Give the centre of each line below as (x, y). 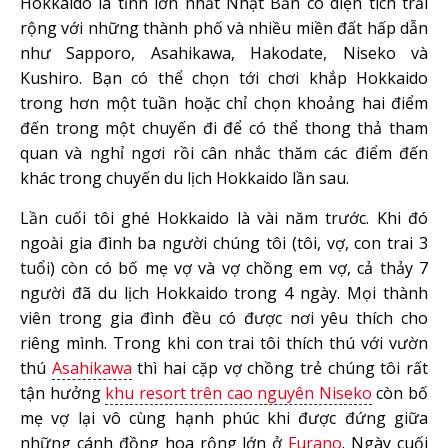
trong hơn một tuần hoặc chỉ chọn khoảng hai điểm (224, 103)
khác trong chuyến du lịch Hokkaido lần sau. (186, 178)
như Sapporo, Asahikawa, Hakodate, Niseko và (224, 53)
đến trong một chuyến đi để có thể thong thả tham (224, 128)
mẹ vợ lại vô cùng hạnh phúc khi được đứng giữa (224, 418)
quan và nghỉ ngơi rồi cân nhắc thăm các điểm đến (224, 153)
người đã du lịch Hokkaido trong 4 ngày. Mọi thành (224, 293)
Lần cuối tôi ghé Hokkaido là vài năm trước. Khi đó (224, 218)
